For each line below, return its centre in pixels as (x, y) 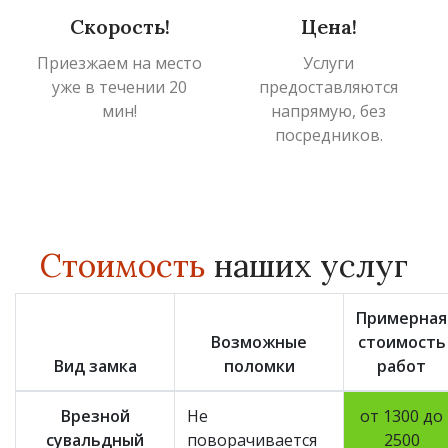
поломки (259, 365)
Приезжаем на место (119, 62)
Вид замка (95, 365)
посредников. (328, 134)
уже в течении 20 (119, 86)
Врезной (95, 415)
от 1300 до (401, 415)
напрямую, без (328, 110)
